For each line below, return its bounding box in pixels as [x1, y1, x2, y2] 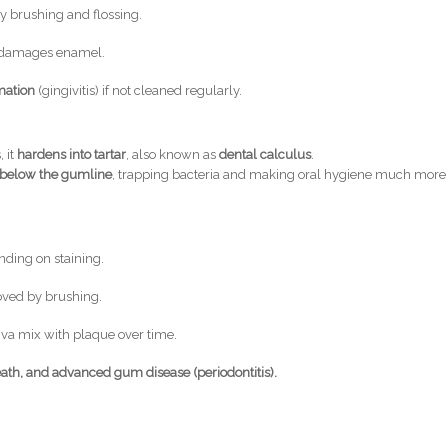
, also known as [126, 147, 220, 163]
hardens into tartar [17, 147, 127, 163]
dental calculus [219, 147, 312, 163]
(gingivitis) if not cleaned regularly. [35, 83, 243, 99]
